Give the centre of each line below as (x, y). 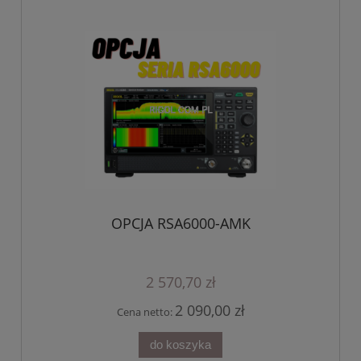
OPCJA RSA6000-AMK (180, 223)
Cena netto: (145, 312)
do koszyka (180, 344)
